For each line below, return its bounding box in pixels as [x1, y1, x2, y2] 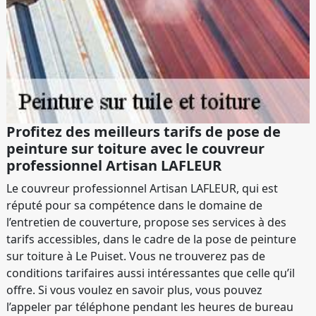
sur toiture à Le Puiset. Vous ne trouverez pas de [6, 248, 265, 265]
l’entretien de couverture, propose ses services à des [6, 214, 286, 231]
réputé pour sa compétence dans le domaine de [6, 197, 262, 214]
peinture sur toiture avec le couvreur [6, 139, 265, 159]
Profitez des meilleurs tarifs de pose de [6, 122, 281, 142]
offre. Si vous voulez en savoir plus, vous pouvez [6, 282, 262, 298]
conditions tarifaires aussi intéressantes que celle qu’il [6, 265, 295, 281]
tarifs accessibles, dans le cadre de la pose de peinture [6, 231, 296, 248]
